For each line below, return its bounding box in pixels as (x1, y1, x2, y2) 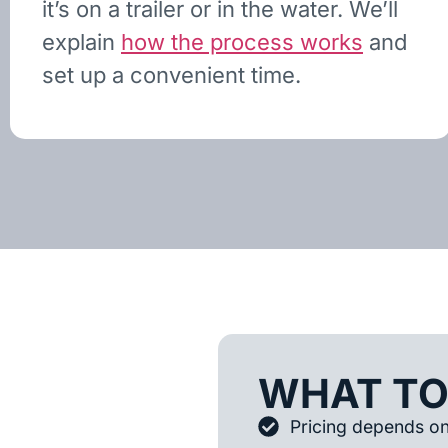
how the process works (121, 29, 363, 56)
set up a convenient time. (42, 62, 301, 89)
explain (42, 29, 121, 56)
